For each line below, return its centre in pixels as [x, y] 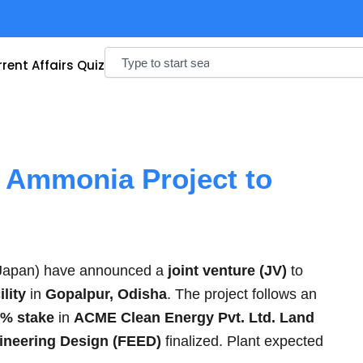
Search [122, 54]
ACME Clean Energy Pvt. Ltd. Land [194, 318]
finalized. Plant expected [242, 341]
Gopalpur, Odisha [106, 294]
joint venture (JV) [227, 271]
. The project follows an [242, 294]
